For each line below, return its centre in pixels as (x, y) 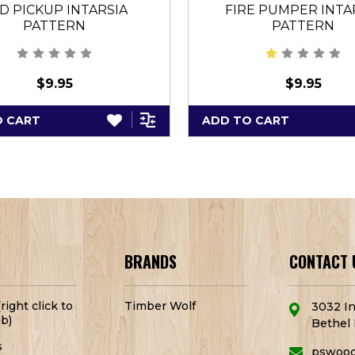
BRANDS (151, 262)
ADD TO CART (246, 120)
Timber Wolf (160, 306)
